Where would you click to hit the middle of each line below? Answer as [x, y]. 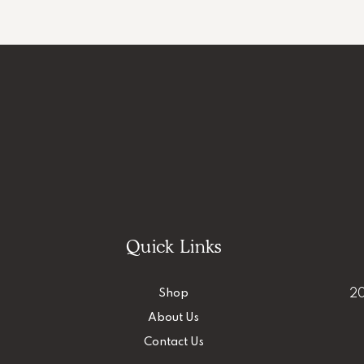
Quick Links [174, 246]
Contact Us [173, 342]
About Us [174, 317]
